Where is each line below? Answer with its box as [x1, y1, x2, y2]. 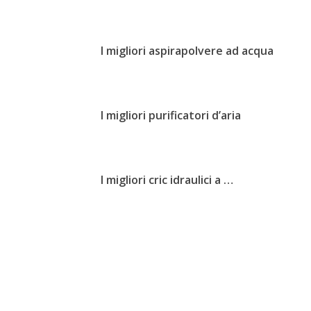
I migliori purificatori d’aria [101, 108, 242, 123]
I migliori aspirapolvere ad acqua [101, 43, 274, 58]
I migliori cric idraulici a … [101, 172, 234, 187]
